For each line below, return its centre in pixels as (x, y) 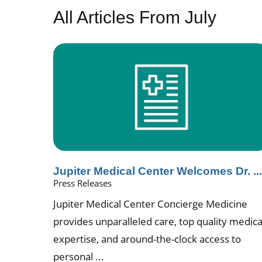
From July (176, 17)
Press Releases (83, 183)
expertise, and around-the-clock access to (147, 239)
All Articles (94, 17)
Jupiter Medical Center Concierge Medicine (151, 204)
